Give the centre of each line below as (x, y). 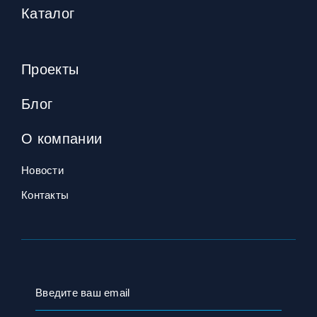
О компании (62, 139)
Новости (42, 170)
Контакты (45, 195)
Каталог (48, 13)
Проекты (50, 69)
